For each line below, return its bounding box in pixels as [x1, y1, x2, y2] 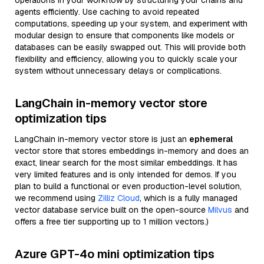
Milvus [208, 204, 232, 215]
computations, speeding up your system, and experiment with [15, 18, 247, 29]
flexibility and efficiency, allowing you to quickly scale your [15, 54, 237, 64]
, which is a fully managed [140, 193, 237, 203]
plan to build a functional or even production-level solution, [15, 181, 242, 192]
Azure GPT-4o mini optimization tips [15, 246, 214, 262]
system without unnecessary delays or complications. [15, 65, 222, 76]
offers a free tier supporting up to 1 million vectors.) [15, 216, 209, 227]
